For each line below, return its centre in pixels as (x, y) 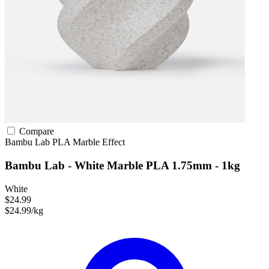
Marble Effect (99, 142)
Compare (35, 131)
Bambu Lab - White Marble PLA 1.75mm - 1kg (122, 166)
